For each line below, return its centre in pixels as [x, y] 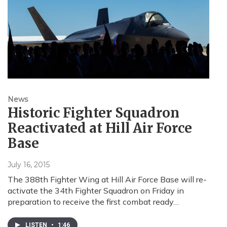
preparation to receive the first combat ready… [93, 202]
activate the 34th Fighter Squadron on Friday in [96, 191]
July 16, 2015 [29, 165]
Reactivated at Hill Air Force [100, 128]
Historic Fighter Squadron [93, 113]
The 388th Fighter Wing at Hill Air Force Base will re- [107, 180]
